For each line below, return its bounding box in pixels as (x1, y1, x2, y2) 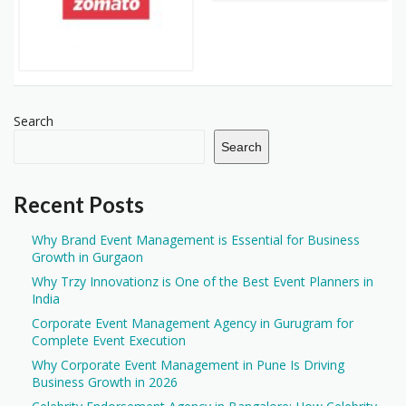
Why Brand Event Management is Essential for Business (32, 231, 360, 249)
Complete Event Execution (32, 332, 186, 350)
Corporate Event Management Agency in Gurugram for (32, 314, 353, 333)
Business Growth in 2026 (32, 373, 178, 391)
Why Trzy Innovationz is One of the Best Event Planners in (32, 273, 373, 291)
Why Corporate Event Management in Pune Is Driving (32, 356, 344, 374)
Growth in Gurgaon (32, 248, 143, 266)
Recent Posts (14, 191, 144, 218)
